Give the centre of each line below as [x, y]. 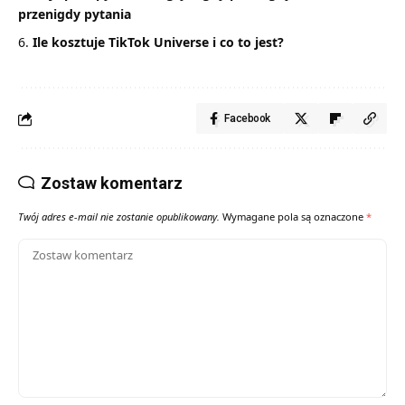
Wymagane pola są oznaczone [294, 217]
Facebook [247, 119]
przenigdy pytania [75, 14]
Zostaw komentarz [112, 184]
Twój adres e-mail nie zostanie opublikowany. [119, 217]
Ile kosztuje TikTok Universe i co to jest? [158, 42]
